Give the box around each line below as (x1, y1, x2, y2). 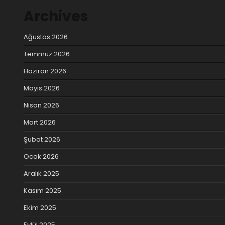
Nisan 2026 (24, 100, 59, 110)
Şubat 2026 (24, 134, 60, 144)
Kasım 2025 (24, 185, 61, 195)
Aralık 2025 (24, 168, 59, 178)
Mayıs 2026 (24, 83, 60, 93)
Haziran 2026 (24, 66, 66, 76)
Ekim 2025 (24, 202, 56, 212)
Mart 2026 (24, 117, 56, 127)
